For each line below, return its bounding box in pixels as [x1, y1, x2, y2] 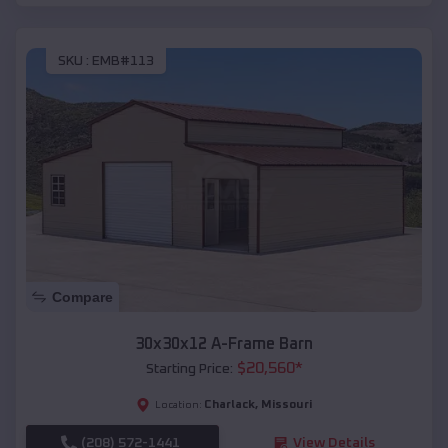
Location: [155, 400, 202, 411]
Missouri [261, 399, 312, 412]
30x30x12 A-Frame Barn [135, 336, 313, 353]
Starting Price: [145, 362, 233, 377]
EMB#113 [92, 54, 154, 69]
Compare [52, 289, 113, 306]
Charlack [204, 399, 255, 412]
